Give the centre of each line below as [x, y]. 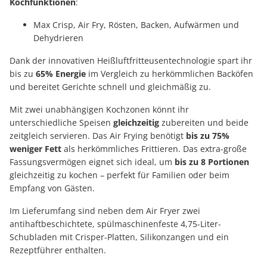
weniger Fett [35, 149]
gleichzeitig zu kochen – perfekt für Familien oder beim [119, 175]
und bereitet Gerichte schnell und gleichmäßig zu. [110, 87]
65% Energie [61, 74]
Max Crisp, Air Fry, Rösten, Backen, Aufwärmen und [136, 25]
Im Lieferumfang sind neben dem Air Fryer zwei [105, 211]
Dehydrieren [58, 38]
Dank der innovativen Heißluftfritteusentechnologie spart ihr [131, 61]
